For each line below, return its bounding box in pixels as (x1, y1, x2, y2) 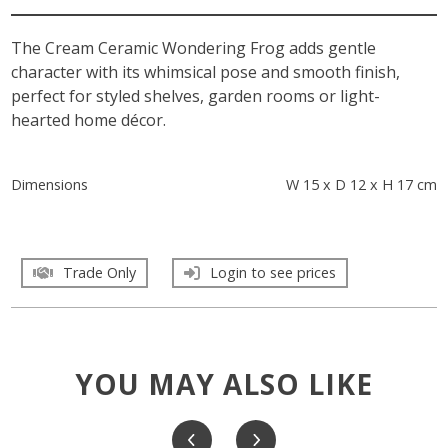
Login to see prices (210, 262, 337, 282)
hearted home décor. (11, 108, 167, 131)
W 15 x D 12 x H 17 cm (285, 174, 437, 194)
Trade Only (63, 262, 137, 282)
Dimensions (11, 174, 89, 194)
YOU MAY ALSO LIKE (75, 364, 373, 403)
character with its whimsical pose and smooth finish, (11, 60, 401, 83)
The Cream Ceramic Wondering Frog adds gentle (11, 36, 377, 59)
